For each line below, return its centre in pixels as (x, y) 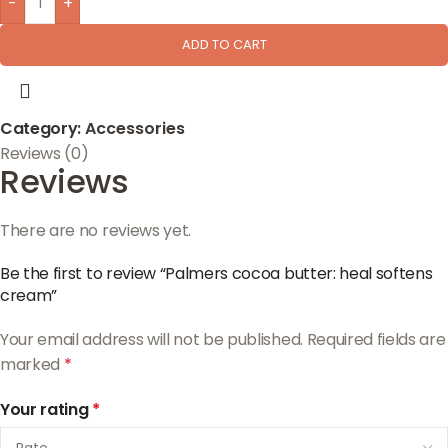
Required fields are (376, 339)
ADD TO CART (224, 44)
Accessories (134, 128)
